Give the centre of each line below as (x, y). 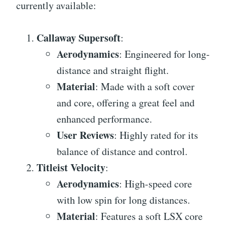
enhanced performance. (104, 119)
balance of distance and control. (122, 151)
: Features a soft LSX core (149, 216)
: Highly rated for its (156, 135)
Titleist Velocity (71, 167)
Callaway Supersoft (79, 37)
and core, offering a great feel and (126, 102)
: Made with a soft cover (145, 86)
